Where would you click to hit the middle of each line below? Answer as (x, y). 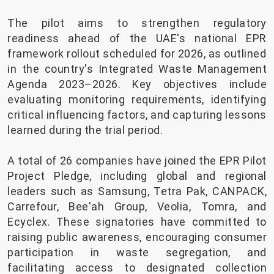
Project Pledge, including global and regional (137, 176)
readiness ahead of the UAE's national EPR (137, 39)
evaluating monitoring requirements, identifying (137, 100)
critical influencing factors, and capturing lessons (137, 115)
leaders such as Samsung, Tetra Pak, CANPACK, (137, 191)
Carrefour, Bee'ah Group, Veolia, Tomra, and (137, 207)
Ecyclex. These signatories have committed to (137, 222)
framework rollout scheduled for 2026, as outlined (137, 54)
